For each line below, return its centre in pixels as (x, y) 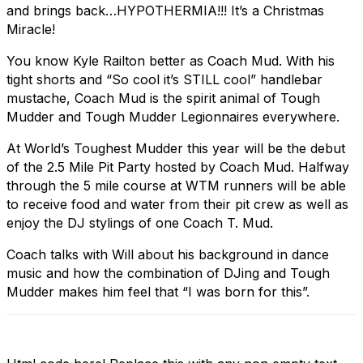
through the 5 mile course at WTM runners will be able (176, 185)
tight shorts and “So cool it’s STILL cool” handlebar (164, 79)
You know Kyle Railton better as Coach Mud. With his (171, 60)
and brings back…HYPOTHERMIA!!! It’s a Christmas (165, 10)
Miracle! (31, 29)
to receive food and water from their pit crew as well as (177, 204)
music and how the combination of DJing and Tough (168, 273)
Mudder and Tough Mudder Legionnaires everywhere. (173, 116)
